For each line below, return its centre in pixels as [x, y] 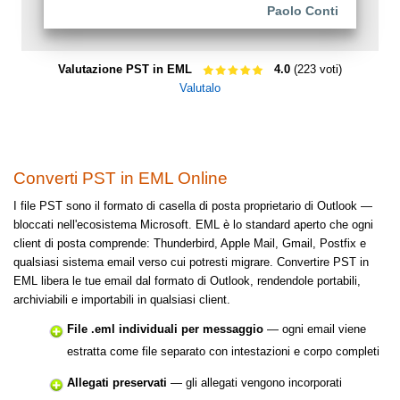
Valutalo [200, 88]
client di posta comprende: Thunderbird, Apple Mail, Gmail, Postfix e [190, 243]
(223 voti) [316, 70]
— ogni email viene [315, 329]
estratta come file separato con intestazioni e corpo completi [223, 351]
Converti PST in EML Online [121, 178]
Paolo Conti [303, 11]
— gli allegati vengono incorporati [254, 382]
